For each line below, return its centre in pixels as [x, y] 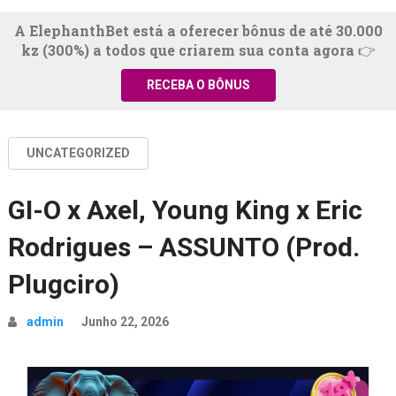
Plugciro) [63, 285]
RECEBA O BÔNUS [198, 85]
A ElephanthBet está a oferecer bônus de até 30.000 [198, 31]
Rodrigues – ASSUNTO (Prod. [183, 247]
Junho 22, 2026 [125, 322]
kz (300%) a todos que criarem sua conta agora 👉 [198, 50]
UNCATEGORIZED [78, 153]
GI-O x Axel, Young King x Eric [185, 210]
